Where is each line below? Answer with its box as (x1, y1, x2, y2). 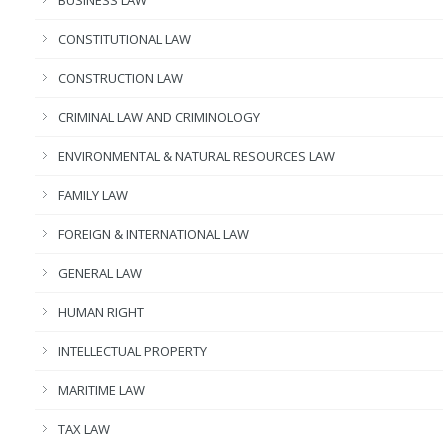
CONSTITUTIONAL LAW (58, 30, 191, 48)
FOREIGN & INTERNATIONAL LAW (58, 225, 249, 243)
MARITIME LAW (58, 381, 145, 399)
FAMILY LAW (58, 186, 128, 204)
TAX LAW (58, 420, 110, 438)
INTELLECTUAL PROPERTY (58, 342, 207, 360)
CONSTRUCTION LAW (58, 69, 183, 87)
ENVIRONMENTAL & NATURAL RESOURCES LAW (58, 147, 335, 165)
